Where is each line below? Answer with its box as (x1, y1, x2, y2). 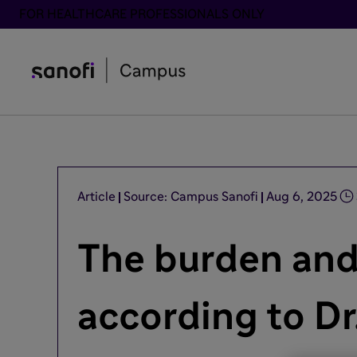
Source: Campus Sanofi (123, 190, 258, 203)
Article (77, 190, 116, 203)
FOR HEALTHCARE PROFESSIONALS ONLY (19, 8, 265, 21)
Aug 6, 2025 (265, 190, 337, 203)
